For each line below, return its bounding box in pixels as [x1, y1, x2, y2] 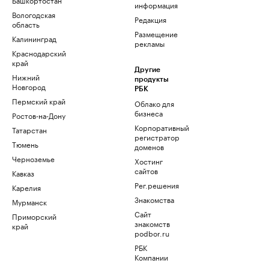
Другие [134, 66, 160, 74]
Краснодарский [12, 47, 66, 59]
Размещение [134, 28, 178, 40]
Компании [134, 251, 168, 263]
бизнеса [134, 107, 163, 119]
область [12, 18, 40, 30]
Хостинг [134, 155, 163, 167]
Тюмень [12, 138, 38, 150]
